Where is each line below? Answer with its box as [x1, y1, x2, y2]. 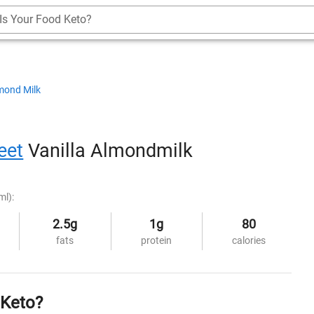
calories [231, 234, 266, 246]
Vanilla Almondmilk [23, 139, 193, 162]
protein [141, 234, 172, 246]
